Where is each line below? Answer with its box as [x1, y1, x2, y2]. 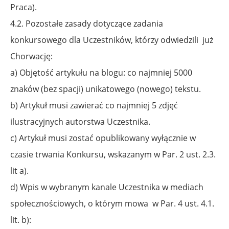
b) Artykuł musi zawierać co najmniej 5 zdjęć [10, 99, 178, 111]
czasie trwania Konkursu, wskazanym [10, 148, 154, 160]
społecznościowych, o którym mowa [10, 197, 152, 209]
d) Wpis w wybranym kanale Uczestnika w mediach [10, 181, 203, 193]
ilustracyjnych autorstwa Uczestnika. [10, 116, 150, 127]
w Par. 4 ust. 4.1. [152, 197, 214, 209]
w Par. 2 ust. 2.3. [154, 148, 216, 160]
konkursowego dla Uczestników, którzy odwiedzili [10, 34, 202, 45]
